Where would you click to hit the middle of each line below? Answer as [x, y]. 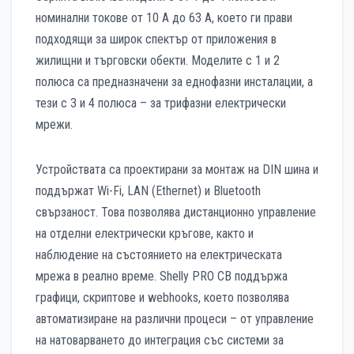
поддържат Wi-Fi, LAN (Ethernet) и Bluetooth [148, 191]
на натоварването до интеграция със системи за [160, 341]
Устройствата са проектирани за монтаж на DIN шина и [177, 170]
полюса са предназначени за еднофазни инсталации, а [174, 82]
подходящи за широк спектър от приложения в [156, 40]
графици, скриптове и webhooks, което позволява [162, 298]
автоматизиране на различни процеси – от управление [175, 319]
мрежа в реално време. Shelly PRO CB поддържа [162, 277]
